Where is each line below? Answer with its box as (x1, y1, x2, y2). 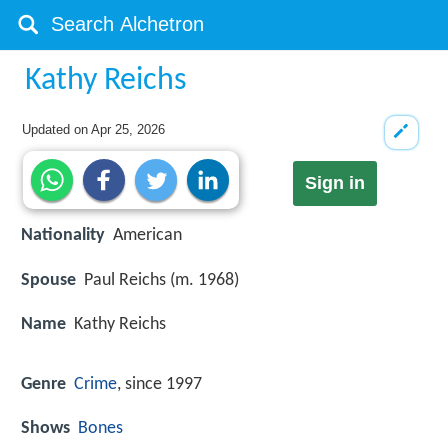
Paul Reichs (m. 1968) (84, 270, 239, 290)
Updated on (22, 122, 92, 137)
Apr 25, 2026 (91, 122, 166, 137)
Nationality (21, 226, 105, 246)
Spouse (21, 270, 76, 290)
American (113, 226, 182, 246)
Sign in (304, 173, 365, 194)
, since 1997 (117, 374, 202, 394)
